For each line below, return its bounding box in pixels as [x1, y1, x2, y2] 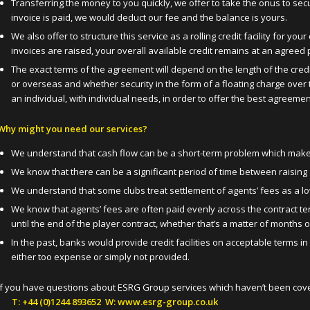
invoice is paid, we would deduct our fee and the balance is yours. [10, 10, 287, 24]
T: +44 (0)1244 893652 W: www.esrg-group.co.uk [11, 295, 218, 308]
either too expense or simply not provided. [10, 250, 190, 263]
